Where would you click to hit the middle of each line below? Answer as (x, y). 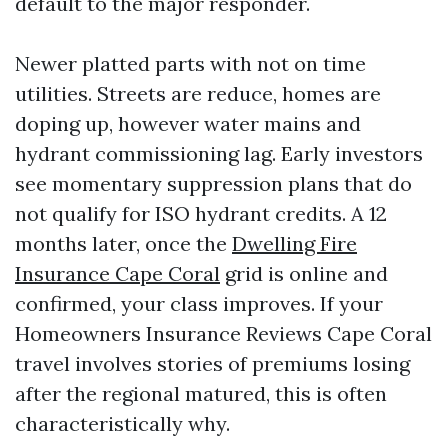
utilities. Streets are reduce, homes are (198, 93)
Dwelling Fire (294, 243)
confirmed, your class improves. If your (199, 303)
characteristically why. (122, 423)
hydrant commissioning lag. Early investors (219, 153)
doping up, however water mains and (188, 123)
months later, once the (123, 243)
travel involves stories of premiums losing (212, 363)
